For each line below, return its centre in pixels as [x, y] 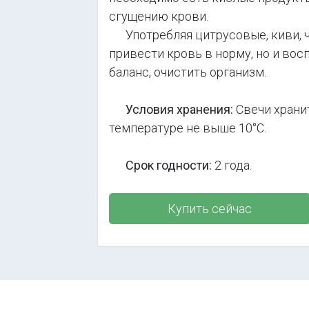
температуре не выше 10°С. [188, 128]
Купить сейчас [209, 209]
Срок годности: [169, 165]
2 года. [232, 165]
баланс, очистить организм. [188, 72]
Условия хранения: [179, 109]
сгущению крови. [159, 16]
